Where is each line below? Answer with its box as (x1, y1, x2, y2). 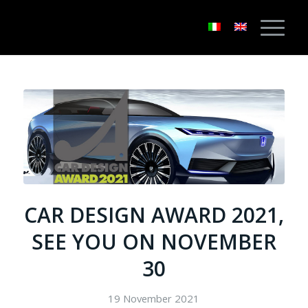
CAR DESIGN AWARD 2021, (23, 200, 284, 229)
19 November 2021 (108, 291, 200, 305)
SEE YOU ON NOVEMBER (31, 227, 276, 256)
